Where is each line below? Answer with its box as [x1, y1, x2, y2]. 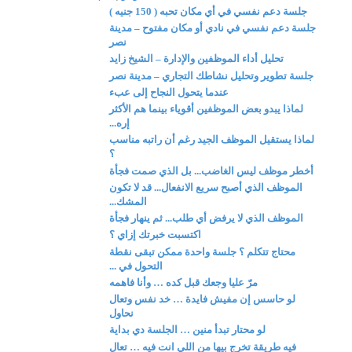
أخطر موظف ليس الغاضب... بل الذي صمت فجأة [109, 164, 314, 177]
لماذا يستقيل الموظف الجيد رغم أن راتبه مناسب [109, 134, 315, 146]
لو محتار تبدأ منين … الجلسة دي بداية [109, 324, 266, 336]
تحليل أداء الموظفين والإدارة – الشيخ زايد [109, 53, 284, 65]
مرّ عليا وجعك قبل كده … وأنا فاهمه [109, 276, 258, 288]
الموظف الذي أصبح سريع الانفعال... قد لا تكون [109, 181, 303, 193]
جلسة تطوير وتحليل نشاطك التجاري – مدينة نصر [109, 69, 314, 82]
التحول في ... [109, 259, 163, 272]
